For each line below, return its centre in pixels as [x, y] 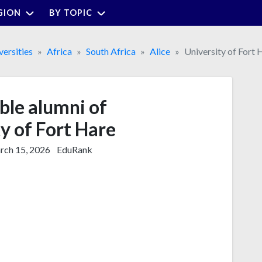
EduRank [74, 149]
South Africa [111, 51]
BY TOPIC [71, 12]
